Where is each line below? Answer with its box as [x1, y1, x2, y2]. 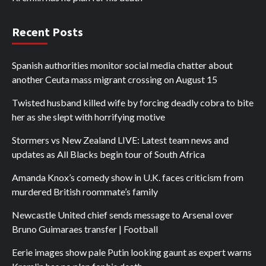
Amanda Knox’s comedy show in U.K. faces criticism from [12, 171, 243, 183]
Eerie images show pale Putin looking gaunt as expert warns [12, 246, 252, 258]
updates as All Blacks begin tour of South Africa [12, 148, 205, 160]
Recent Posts [12, 24, 83, 39]
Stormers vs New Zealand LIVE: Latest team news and [12, 134, 229, 145]
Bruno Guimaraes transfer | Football [12, 223, 158, 235]
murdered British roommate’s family [12, 185, 158, 197]
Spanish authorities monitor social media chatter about [12, 59, 233, 71]
